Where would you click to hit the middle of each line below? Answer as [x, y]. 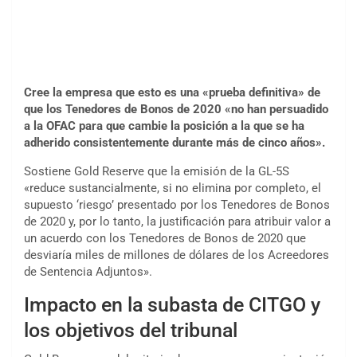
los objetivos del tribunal [131, 331]
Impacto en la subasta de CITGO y [172, 305]
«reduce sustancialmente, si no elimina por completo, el [173, 188]
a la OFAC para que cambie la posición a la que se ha [164, 126]
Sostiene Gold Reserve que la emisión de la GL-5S [157, 172]
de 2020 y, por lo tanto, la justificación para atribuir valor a [177, 222]
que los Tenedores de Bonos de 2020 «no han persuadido [176, 110]
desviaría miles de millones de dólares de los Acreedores [177, 255]
